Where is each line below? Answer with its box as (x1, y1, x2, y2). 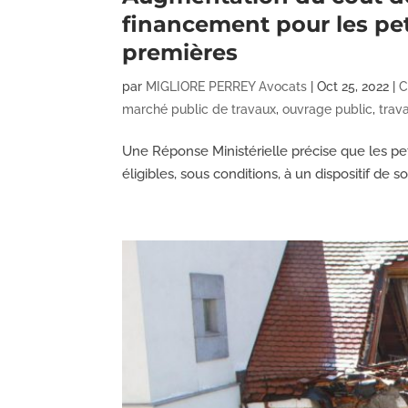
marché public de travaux (122, 101, 277, 117)
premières (122, 38, 239, 66)
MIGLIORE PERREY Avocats (146, 78, 308, 94)
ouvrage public (282, 101, 373, 117)
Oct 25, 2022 (317, 78, 390, 94)
